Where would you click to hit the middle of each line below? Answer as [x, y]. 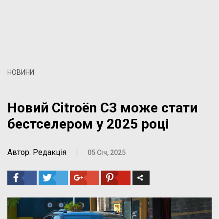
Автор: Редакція [37, 152]
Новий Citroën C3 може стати [102, 108]
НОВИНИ [21, 72]
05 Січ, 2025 [107, 152]
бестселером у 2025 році [88, 124]
